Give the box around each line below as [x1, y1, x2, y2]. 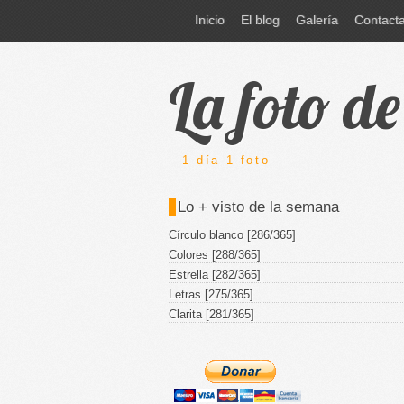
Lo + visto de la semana [178, 198, 339, 216]
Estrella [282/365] [169, 268, 261, 281]
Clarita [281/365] [169, 308, 254, 321]
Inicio [195, 13, 225, 27]
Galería [296, 13, 338, 27]
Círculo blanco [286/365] [169, 228, 296, 242]
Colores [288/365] [169, 248, 261, 262]
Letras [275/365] [169, 288, 253, 301]
